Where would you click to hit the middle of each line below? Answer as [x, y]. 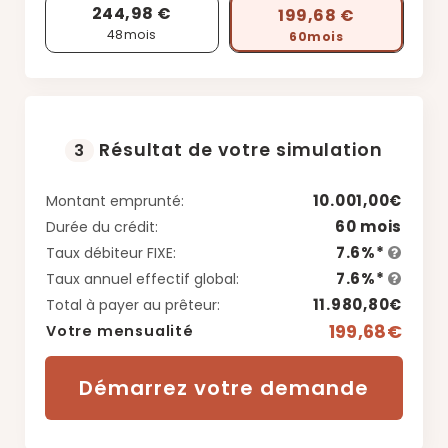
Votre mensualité [120, 331]
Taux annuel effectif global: [142, 279]
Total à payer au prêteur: [133, 305]
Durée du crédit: [102, 227]
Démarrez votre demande [224, 388]
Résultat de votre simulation [238, 150]
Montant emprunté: [115, 201]
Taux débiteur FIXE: [111, 253]
